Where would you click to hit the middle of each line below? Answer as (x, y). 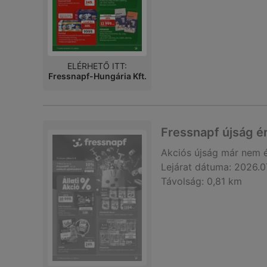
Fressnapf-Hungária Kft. (97, 76)
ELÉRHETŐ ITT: (97, 66)
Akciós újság (190, 153)
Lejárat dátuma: (196, 167)
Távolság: (182, 181)
